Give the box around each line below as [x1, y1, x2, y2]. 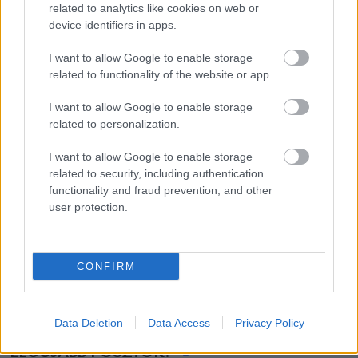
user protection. [49, 201, 128, 213]
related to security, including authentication [49, 167, 264, 180]
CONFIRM [76, 260, 136, 272]
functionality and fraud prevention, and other [49, 184, 272, 197]
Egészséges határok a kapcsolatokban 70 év [10, 241, 320, 256]
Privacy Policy [234, 316, 304, 329]
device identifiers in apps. [49, 18, 177, 31]
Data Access [147, 316, 210, 329]
